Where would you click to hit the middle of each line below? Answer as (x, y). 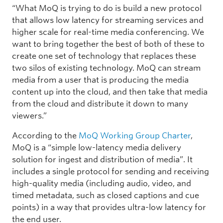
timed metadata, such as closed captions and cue (106, 195)
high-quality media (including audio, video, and (102, 183)
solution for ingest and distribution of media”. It (102, 159)
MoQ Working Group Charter (135, 135)
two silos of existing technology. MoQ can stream (106, 68)
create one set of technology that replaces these (104, 56)
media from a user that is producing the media (100, 80)
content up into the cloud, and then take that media (110, 92)
